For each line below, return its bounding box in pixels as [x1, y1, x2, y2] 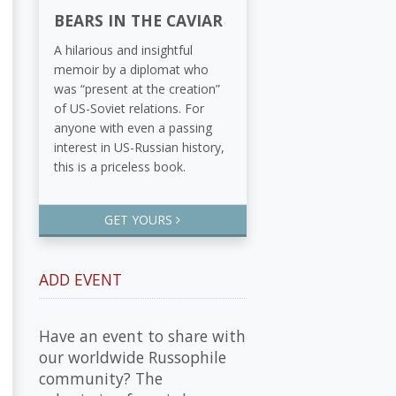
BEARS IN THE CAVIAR [54, 10, 223, 32]
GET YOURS [104, 211, 177, 229]
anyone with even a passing [54, 118, 212, 136]
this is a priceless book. [54, 157, 186, 175]
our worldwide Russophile [38, 346, 226, 368]
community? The [38, 367, 163, 389]
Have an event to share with [38, 324, 246, 346]
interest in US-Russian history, [54, 138, 225, 156]
